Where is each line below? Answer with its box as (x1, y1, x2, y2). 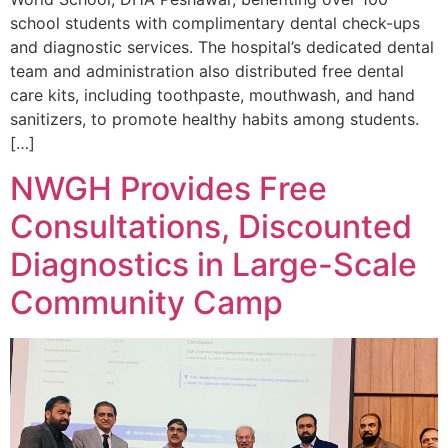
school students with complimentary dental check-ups (10, 13, 420, 34)
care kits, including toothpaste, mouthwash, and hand (10, 85, 415, 106)
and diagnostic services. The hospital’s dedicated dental (10, 37, 434, 58)
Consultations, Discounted (10, 206, 412, 246)
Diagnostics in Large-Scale (10, 244, 417, 284)
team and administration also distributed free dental (10, 61, 404, 82)
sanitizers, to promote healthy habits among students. (10, 109, 419, 130)
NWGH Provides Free (10, 168, 327, 208)
